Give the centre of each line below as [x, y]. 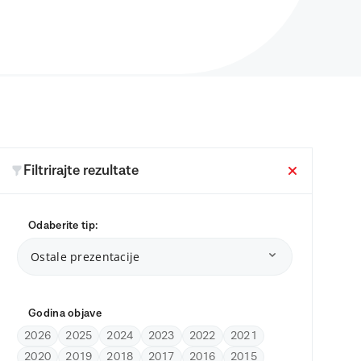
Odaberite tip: [64, 225]
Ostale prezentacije [85, 256]
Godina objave [65, 313]
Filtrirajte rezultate [81, 170]
